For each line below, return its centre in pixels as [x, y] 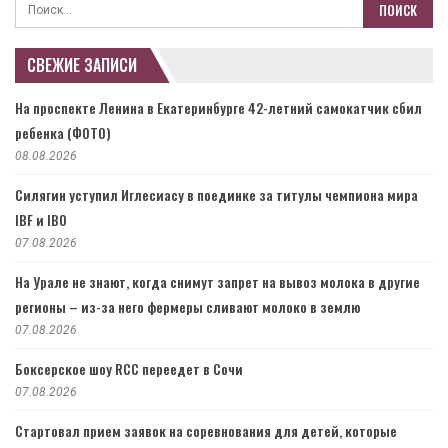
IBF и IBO [41, 220]
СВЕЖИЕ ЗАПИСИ [82, 64]
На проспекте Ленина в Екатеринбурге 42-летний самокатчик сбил [218, 108]
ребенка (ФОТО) [63, 133]
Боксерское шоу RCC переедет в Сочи [129, 369]
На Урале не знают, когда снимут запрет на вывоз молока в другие [217, 282]
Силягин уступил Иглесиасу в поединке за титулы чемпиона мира [216, 195]
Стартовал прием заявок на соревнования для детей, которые [206, 431]
